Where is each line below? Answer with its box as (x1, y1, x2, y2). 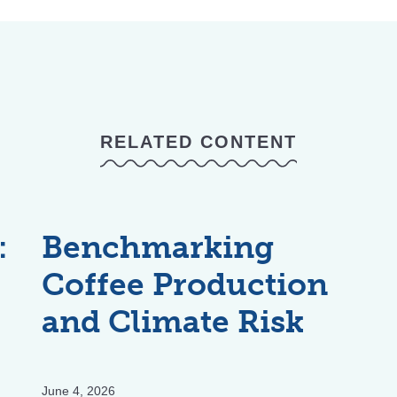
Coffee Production (41, 265, 328, 303)
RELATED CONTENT (100, 132, 297, 152)
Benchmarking (41, 228, 274, 266)
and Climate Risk (41, 302, 304, 340)
